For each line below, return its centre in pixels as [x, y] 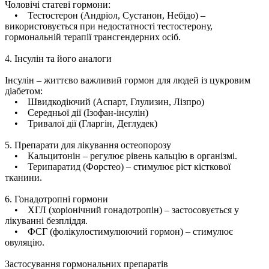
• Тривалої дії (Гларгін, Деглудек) [81, 123]
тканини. [23, 177]
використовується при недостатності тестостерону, [109, 26]
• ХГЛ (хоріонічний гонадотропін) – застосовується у [122, 210]
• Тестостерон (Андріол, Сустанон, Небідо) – [105, 15]
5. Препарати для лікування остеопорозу [88, 145]
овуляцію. [25, 242]
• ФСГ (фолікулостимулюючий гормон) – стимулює [119, 231]
